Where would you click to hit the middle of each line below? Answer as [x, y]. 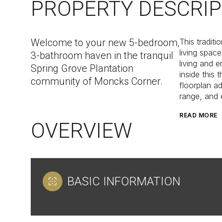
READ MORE [198, 115]
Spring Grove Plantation [82, 68]
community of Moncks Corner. [97, 81]
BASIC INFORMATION [124, 181]
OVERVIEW [82, 130]
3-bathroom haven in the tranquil [102, 55]
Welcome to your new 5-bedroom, [105, 43]
